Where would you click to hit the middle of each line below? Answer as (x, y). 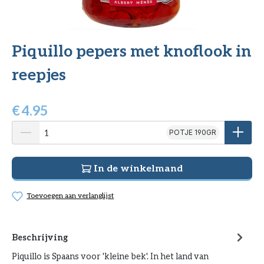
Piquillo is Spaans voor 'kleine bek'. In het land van (110, 256)
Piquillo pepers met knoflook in (132, 51)
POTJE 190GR (193, 133)
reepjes (39, 74)
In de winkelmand (138, 168)
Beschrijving (40, 237)
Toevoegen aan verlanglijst (70, 196)
